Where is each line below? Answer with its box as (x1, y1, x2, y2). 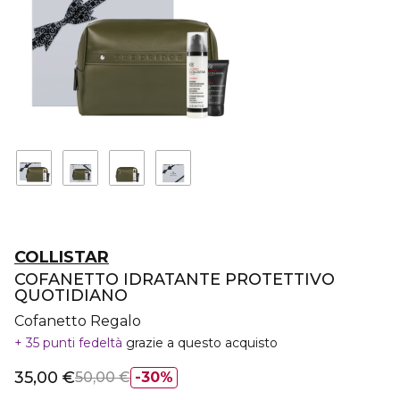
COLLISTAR (14, 247, 109, 267)
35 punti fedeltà (22, 335, 126, 351)
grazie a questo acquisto (126, 335, 278, 351)
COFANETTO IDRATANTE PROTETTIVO (14, 270, 335, 289)
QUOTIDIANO (14, 286, 128, 305)
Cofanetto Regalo (14, 312, 141, 329)
